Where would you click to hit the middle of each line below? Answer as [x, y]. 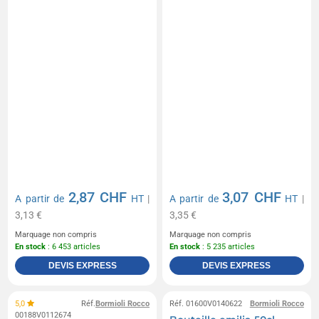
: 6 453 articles [73, 247]
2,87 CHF [98, 198]
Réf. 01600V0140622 [206, 304]
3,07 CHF [252, 198]
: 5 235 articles [228, 247]
